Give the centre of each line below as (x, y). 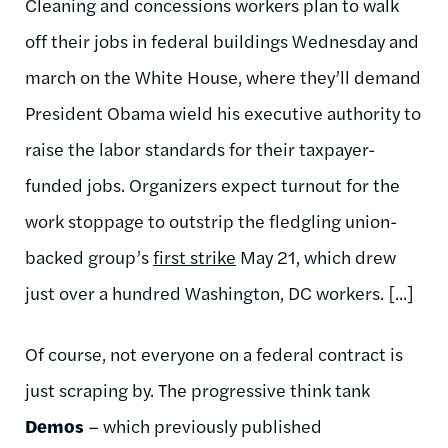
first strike (194, 256)
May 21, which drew (316, 256)
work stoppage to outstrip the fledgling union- (211, 220)
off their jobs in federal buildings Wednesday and (222, 40)
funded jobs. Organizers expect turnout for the (212, 184)
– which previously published (203, 425)
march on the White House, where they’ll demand (223, 76)
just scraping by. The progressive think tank (197, 389)
